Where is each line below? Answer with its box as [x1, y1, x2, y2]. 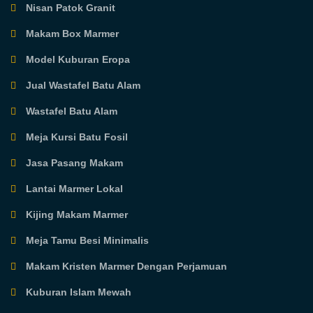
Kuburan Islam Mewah [23, 286, 132, 298]
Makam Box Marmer [23, 28, 119, 40]
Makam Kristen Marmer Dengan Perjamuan [23, 261, 228, 272]
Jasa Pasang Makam [23, 157, 124, 169]
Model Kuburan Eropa [23, 54, 131, 66]
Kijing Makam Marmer [23, 209, 129, 221]
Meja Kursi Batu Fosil [23, 131, 129, 143]
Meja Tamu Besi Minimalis [23, 235, 150, 247]
